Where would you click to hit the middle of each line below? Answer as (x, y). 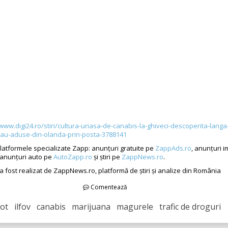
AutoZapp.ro (73, 156)
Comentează (108, 187)
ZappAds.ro (173, 148)
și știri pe (107, 156)
